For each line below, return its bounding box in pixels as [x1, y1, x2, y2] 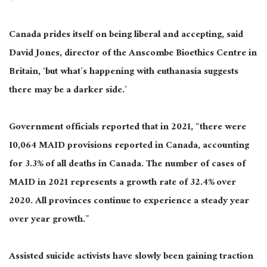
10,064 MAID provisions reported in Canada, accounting [9, 136, 249, 156]
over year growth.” [9, 210, 89, 229]
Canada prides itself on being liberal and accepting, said [9, 26, 243, 45]
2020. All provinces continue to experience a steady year [9, 192, 249, 211]
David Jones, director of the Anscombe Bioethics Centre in [9, 44, 257, 63]
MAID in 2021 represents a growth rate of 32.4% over [9, 173, 236, 193]
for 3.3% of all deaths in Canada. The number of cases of [9, 155, 246, 174]
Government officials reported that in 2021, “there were [9, 118, 246, 137]
